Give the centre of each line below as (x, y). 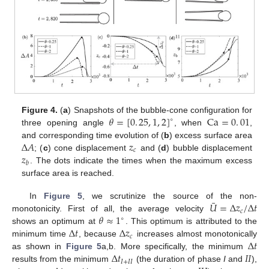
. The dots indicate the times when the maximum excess (141, 160)
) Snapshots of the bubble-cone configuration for (160, 110)
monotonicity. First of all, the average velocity (111, 209)
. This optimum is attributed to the (191, 221)
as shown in (39, 246)
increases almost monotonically (195, 234)
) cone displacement (89, 147)
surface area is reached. (68, 173)
